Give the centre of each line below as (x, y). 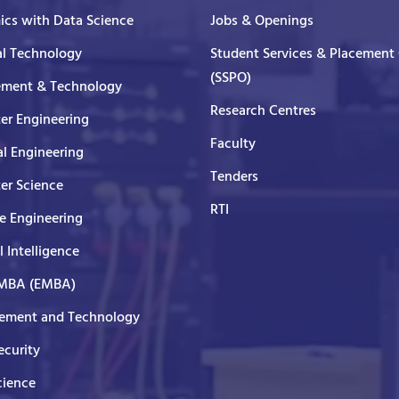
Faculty (233, 144)
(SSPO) (231, 78)
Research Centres (263, 111)
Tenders (234, 177)
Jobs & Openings (262, 21)
